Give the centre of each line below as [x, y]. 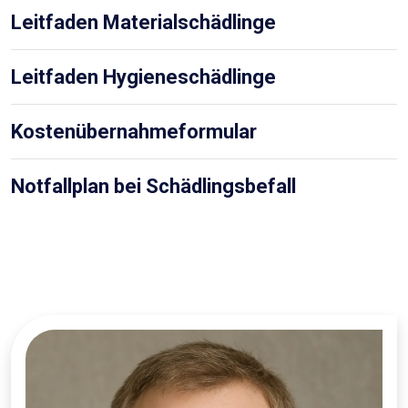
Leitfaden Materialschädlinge [143, 23]
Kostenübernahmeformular [134, 132]
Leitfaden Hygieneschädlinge [143, 77]
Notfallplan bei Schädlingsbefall [153, 187]
